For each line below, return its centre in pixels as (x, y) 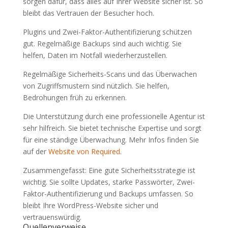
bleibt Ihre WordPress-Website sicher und (90, 205)
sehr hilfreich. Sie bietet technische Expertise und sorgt (112, 128)
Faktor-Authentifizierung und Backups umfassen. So (108, 194)
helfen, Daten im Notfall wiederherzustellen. (95, 55)
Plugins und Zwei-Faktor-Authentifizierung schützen (107, 32)
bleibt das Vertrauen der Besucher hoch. (88, 13)
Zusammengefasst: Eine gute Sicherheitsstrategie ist (109, 170)
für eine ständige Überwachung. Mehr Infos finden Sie (111, 140)
